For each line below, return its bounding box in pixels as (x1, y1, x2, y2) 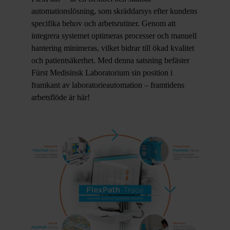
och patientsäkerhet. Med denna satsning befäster (31, 56, 189, 65)
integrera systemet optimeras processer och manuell (31, 31, 197, 40)
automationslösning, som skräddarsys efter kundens (31, 7, 197, 15)
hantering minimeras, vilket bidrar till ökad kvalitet (31, 44, 194, 52)
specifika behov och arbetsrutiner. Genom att (31, 19, 176, 28)
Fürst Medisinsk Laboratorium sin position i (31, 68, 172, 77)
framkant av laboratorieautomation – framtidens (31, 81, 184, 89)
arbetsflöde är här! (31, 93, 90, 102)
